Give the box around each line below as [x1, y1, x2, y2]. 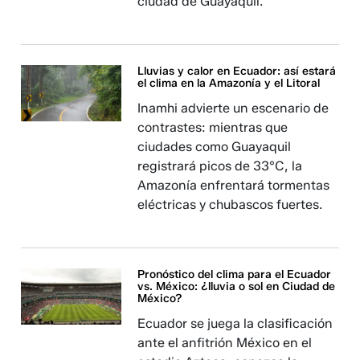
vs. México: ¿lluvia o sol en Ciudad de [137, 280, 336, 293]
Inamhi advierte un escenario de [137, 100, 329, 116]
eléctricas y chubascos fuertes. [137, 197, 323, 212]
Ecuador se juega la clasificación [137, 316, 333, 331]
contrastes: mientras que [137, 120, 288, 135]
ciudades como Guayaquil [137, 139, 292, 154]
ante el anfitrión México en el [137, 335, 313, 350]
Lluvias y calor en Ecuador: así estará [137, 64, 337, 78]
